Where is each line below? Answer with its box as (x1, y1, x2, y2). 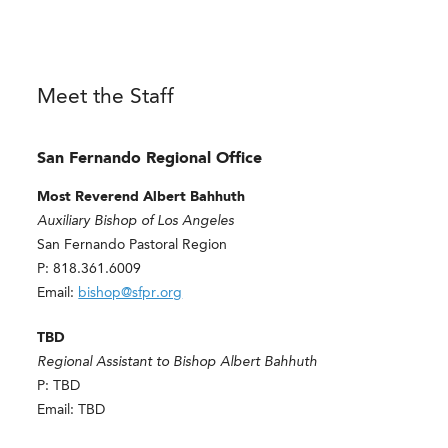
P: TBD (37, 379, 81, 394)
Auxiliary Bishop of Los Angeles (37, 214, 235, 229)
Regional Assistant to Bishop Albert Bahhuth (37, 355, 318, 370)
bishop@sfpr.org (78, 286, 183, 301)
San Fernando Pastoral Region (37, 238, 228, 253)
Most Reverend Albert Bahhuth (37, 190, 246, 205)
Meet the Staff (37, 86, 175, 108)
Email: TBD (37, 403, 106, 418)
